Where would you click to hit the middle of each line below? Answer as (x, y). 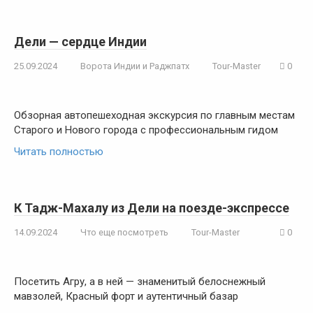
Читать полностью (59, 152)
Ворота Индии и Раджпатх (135, 66)
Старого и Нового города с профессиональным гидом (146, 130)
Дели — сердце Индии (80, 42)
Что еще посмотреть (124, 232)
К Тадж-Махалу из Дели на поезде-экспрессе (152, 208)
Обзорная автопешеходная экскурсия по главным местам (154, 115)
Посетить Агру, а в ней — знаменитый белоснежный (140, 282)
